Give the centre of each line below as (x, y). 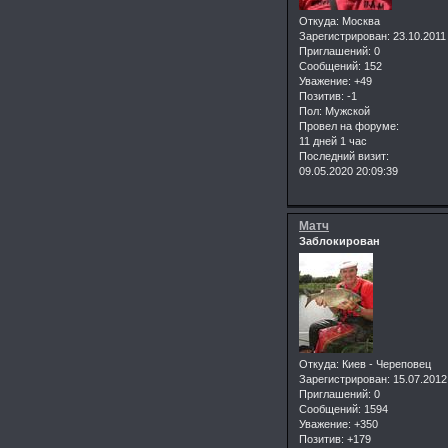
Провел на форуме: (349, 126)
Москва (359, 21)
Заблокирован (339, 241)
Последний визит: (344, 156)
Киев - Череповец (385, 364)
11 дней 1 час (333, 141)
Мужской (346, 111)
